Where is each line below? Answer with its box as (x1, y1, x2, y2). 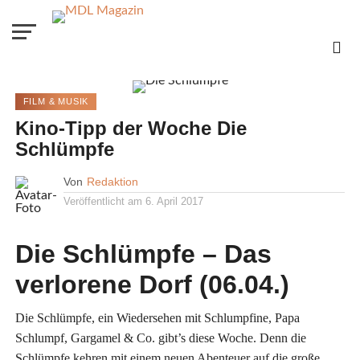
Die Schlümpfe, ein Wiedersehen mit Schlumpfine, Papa (14, 311, 300, 325)
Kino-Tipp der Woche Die (14, 117, 247, 139)
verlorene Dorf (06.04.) (14, 270, 289, 299)
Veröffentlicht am (63, 195, 142, 207)
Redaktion (86, 175, 138, 188)
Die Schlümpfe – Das (14, 239, 272, 268)
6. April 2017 (145, 195, 203, 207)
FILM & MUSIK (22, 96, 89, 106)
